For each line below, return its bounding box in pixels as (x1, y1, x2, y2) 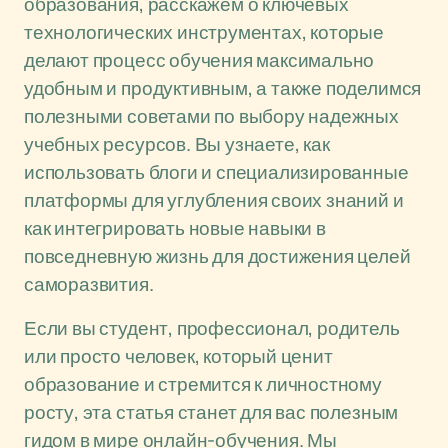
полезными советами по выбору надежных (24, 103, 399, 129)
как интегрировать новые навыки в (24, 215, 326, 241)
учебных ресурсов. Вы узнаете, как (24, 131, 330, 157)
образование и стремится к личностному (24, 371, 382, 397)
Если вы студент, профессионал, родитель (24, 315, 400, 341)
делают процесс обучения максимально (24, 47, 375, 73)
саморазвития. (24, 271, 154, 297)
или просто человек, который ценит (24, 343, 333, 369)
